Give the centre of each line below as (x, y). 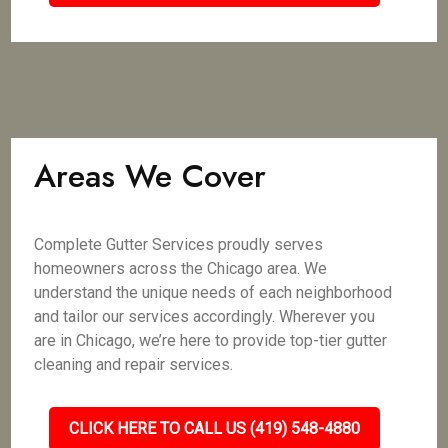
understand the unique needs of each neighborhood (213, 292)
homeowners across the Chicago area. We (181, 268)
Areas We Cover (150, 176)
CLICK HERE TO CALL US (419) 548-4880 (214, 428)
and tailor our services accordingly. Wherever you (205, 316)
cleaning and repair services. (134, 364)
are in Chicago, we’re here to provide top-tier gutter (211, 340)
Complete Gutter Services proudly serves (179, 244)
